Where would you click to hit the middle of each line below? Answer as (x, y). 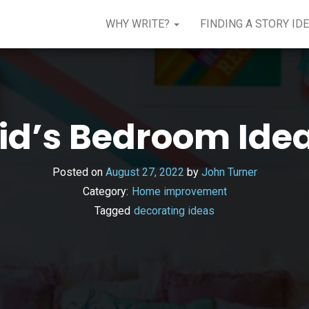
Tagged (112, 210)
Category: (105, 191)
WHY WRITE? (139, 24)
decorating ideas (174, 210)
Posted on (79, 172)
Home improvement (179, 191)
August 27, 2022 (144, 172)
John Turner (229, 172)
